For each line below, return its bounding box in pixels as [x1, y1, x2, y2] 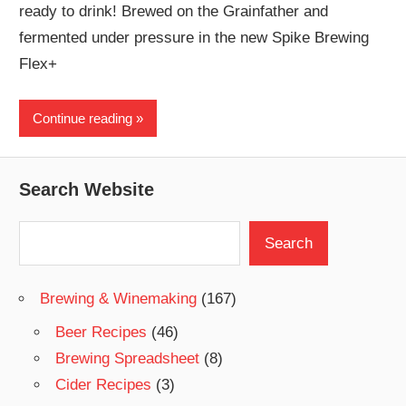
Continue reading [33, 110, 133, 126]
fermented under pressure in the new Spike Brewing [19, 28, 370, 46]
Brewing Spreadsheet [55, 350, 200, 368]
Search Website [19, 179, 155, 199]
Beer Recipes [55, 324, 148, 342]
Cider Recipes [55, 376, 152, 394]
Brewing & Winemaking [40, 289, 198, 307]
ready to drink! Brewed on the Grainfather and [19, 2, 329, 20]
